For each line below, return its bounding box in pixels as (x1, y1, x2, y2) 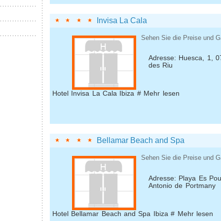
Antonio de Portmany (148, 182, 216, 189)
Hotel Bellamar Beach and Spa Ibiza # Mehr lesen (52, 210, 213, 218)
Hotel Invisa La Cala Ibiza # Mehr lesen (52, 90, 180, 98)
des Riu (148, 62, 173, 70)
